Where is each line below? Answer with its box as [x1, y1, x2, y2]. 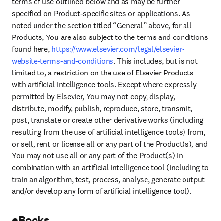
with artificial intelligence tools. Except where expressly [12, 79, 197, 90]
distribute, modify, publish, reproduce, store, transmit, [12, 103, 193, 113]
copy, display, [128, 91, 175, 102]
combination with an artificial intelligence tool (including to [12, 162, 209, 173]
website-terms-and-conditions [12, 56, 114, 66]
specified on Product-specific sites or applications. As [12, 8, 190, 19]
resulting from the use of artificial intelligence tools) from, [12, 127, 206, 137]
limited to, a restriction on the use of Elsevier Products [12, 68, 194, 78]
